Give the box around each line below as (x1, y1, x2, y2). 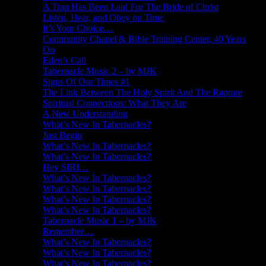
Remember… (43, 226, 93, 237)
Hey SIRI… (43, 162, 88, 173)
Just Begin (43, 130, 82, 141)
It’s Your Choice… (43, 23, 113, 34)
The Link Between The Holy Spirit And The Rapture (43, 87, 242, 98)
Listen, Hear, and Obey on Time (43, 12, 163, 23)
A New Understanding (43, 109, 128, 119)
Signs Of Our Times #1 (43, 77, 130, 87)
